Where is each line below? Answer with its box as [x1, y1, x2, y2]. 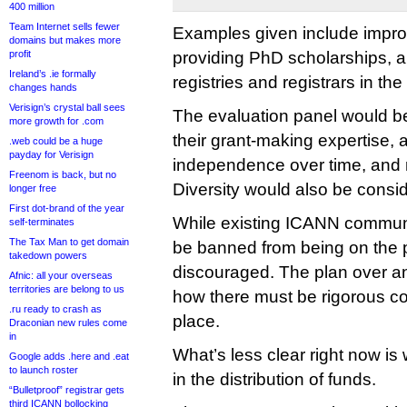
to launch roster [9, 364, 78, 375]
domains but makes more [9, 35, 121, 45]
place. [173, 312, 220, 331]
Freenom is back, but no [9, 169, 116, 180]
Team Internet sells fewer [9, 21, 120, 32]
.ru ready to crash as [9, 303, 102, 314]
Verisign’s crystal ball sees [9, 102, 125, 113]
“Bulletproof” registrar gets [9, 384, 124, 395]
